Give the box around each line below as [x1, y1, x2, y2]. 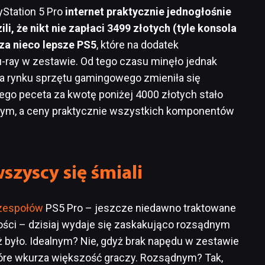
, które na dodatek [96, 38, 179, 51]
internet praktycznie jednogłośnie [65, 5, 231, 18]
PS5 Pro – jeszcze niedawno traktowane [43, 202, 236, 215]
